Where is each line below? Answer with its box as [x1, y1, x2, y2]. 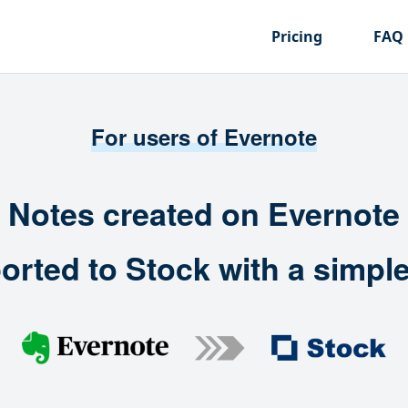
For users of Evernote [91, 121, 317, 152]
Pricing [271, 26, 322, 46]
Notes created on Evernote [8, 191, 400, 235]
